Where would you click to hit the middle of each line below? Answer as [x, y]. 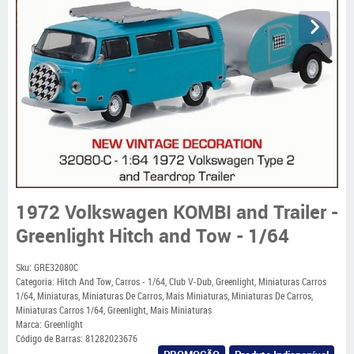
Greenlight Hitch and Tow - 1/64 [153, 235]
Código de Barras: [51, 339]
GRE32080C [56, 267]
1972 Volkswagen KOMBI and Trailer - [177, 212]
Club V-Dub [190, 282]
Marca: [30, 324]
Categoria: [35, 282]
